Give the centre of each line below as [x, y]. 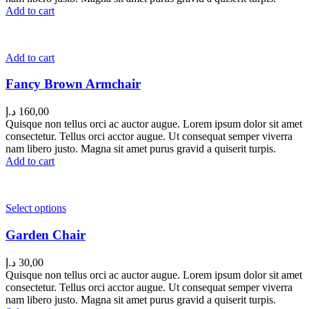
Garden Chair [46, 235]
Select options [36, 208]
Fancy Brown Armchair [73, 84]
